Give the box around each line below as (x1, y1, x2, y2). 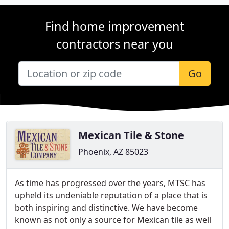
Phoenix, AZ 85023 (78, 146, 148, 157)
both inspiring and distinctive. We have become (15, 202, 198, 213)
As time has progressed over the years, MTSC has (15, 177, 205, 189)
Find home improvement (45, 18, 184, 34)
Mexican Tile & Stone (78, 128, 184, 142)
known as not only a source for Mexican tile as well (15, 214, 211, 225)
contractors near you (56, 36, 173, 52)
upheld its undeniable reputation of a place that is (15, 190, 208, 201)
